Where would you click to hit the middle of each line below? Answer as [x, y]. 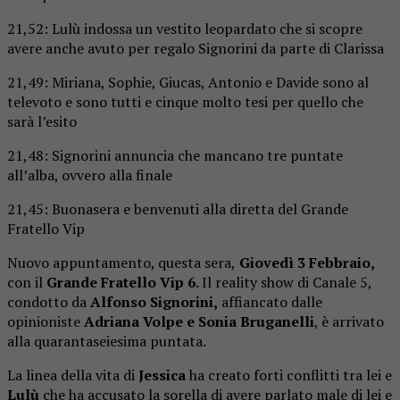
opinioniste [44, 321]
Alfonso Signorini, [154, 301]
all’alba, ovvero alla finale [90, 175]
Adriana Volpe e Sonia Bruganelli [197, 321]
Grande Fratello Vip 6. [124, 282]
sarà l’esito [42, 121]
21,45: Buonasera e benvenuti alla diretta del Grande [178, 208]
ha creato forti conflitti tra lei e [289, 375]
